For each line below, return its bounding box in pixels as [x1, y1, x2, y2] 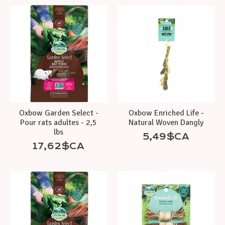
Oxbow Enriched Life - [128, 107, 204, 118]
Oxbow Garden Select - [19, 107, 98, 118]
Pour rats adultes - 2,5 [20, 117, 97, 128]
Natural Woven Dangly [129, 117, 204, 128]
